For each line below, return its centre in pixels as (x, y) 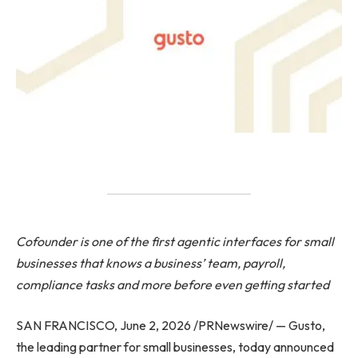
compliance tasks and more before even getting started (173, 284)
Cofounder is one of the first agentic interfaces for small (175, 241)
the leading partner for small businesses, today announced (175, 347)
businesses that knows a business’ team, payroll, (151, 263)
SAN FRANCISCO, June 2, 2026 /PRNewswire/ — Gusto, (171, 326)
